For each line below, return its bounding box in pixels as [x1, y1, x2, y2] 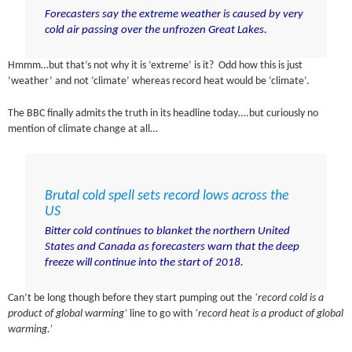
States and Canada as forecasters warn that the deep [44, 240, 299, 253]
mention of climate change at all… [8, 123, 159, 134]
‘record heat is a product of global [195, 308, 344, 319]
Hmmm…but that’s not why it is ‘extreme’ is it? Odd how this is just [8, 60, 303, 71]
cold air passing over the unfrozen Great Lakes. [44, 24, 267, 37]
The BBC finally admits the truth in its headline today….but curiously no [8, 108, 319, 119]
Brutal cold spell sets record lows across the [44, 188, 289, 203]
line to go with [127, 308, 196, 319]
